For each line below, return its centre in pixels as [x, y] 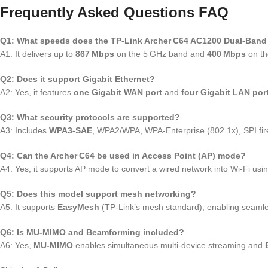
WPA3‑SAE [71, 131]
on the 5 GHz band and [161, 54]
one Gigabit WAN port [118, 92]
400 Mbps [226, 54]
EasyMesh [78, 207]
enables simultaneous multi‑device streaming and [169, 246]
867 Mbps [95, 54]
